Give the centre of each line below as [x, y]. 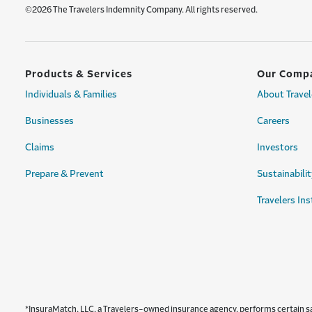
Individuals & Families [71, 94]
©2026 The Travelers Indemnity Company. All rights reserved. [141, 10]
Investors [278, 147]
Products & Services [79, 74]
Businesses [49, 121]
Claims [40, 147]
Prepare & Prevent [64, 174]
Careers [273, 121]
